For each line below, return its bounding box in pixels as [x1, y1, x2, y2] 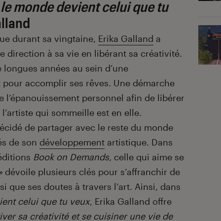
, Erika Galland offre [90, 196, 172, 207]
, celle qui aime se [109, 151, 184, 163]
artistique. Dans [105, 137, 173, 148]
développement [39, 137, 105, 148]
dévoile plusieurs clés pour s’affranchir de [2, 166, 180, 178]
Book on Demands [33, 151, 109, 163]
